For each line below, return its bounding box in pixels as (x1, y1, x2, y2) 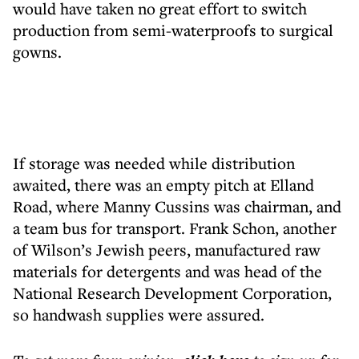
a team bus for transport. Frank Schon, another (13, 217, 337, 239)
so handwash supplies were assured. (13, 304, 268, 325)
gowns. (13, 41, 66, 63)
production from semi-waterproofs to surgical (13, 19, 333, 41)
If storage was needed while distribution (13, 152, 295, 174)
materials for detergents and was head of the (13, 260, 322, 282)
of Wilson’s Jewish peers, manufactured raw (13, 239, 321, 260)
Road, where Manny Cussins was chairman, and (13, 196, 341, 217)
